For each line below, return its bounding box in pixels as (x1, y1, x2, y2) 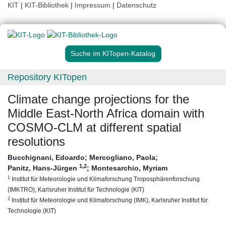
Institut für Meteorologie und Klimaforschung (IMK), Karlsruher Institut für (10, 197, 208, 204)
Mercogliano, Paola (89, 153, 155, 162)
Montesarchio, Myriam (91, 164, 167, 173)
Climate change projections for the (8, 92, 189, 106)
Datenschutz (117, 1, 156, 9)
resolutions (8, 135, 65, 149)
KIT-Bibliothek (25, 1, 71, 9)
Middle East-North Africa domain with (8, 106, 204, 121)
